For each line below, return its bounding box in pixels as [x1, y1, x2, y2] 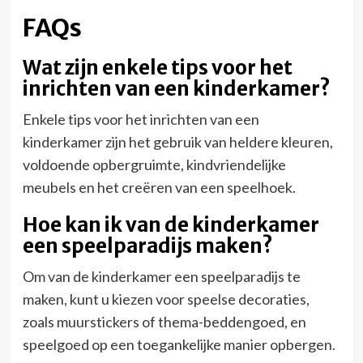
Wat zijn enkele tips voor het [22, 54, 293, 80]
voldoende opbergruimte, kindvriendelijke [22, 155, 286, 173]
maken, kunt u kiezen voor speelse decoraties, [22, 289, 310, 308]
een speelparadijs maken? [22, 233, 273, 258]
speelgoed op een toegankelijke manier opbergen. [22, 335, 335, 353]
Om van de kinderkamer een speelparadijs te [22, 267, 301, 285]
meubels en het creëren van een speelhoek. [22, 177, 296, 196]
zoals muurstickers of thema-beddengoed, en [22, 312, 306, 331]
